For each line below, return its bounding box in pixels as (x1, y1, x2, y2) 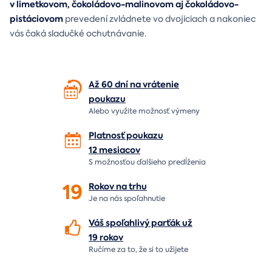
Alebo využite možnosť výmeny (89, 106, 200, 116)
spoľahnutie (122, 193, 165, 203)
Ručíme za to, (89, 244, 137, 254)
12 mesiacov (89, 143, 140, 156)
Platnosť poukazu (89, 129, 163, 141)
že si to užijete (137, 244, 188, 254)
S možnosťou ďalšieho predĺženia (89, 157, 206, 167)
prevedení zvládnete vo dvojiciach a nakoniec (63, 13, 256, 24)
